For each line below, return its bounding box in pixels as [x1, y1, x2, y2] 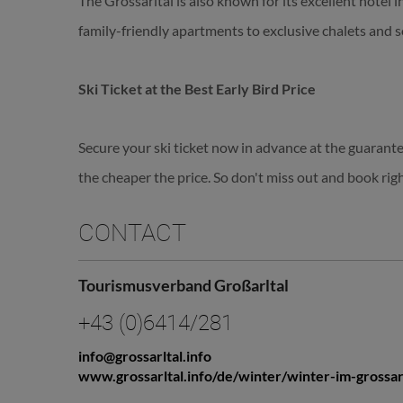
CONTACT [78, 219, 186, 248]
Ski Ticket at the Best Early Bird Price [78, 80, 316, 98]
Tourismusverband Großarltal [78, 275, 289, 296]
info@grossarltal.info [78, 347, 211, 365]
